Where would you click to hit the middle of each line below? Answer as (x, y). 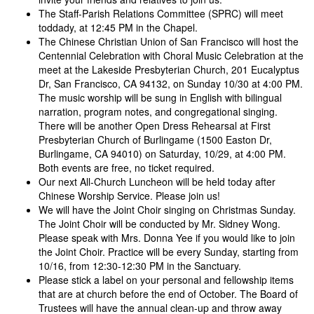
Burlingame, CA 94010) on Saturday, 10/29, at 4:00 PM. (162, 153)
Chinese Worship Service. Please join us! (129, 196)
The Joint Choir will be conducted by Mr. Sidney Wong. (159, 224)
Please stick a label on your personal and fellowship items (166, 280)
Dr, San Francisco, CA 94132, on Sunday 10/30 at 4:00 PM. (171, 83)
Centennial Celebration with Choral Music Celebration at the (171, 55)
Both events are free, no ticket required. (127, 168)
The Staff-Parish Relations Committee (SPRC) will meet (161, 13)
